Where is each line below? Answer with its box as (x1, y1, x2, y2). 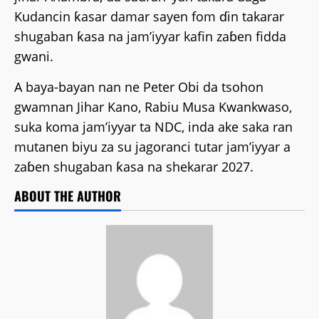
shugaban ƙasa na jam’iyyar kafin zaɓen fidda (14, 28, 286, 45)
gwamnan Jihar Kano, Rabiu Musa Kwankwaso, (14, 98, 292, 115)
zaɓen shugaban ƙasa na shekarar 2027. (14, 158, 253, 175)
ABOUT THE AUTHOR (14, 187, 121, 205)
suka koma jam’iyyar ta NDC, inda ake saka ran (14, 118, 293, 135)
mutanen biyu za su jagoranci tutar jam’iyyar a (14, 138, 291, 155)
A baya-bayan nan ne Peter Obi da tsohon (14, 78, 263, 95)
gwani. (14, 48, 53, 65)
